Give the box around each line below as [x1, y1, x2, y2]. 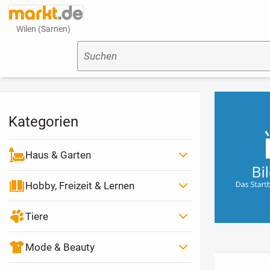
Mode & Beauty [25, 240, 95, 253]
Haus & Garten [25, 148, 91, 161]
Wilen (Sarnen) [16, 24, 71, 34]
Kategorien [8, 113, 78, 131]
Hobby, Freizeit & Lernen [25, 179, 134, 192]
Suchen [83, 50, 117, 63]
